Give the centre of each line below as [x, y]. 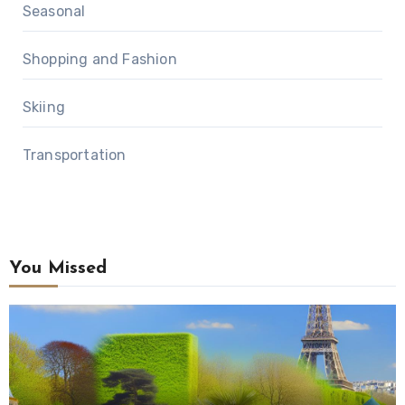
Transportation [74, 155]
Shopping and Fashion [99, 59]
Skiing [43, 107]
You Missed [57, 268]
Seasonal [54, 11]
